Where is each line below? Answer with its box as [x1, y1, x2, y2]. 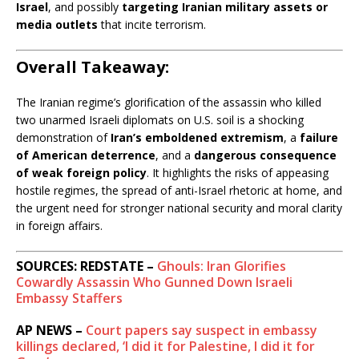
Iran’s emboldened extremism [111, 129, 284, 145]
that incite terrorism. [98, 16, 206, 32]
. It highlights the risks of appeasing [147, 164, 329, 180]
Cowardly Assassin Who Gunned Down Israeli [16, 272, 292, 291]
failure [300, 129, 338, 145]
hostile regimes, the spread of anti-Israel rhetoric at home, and [16, 182, 342, 198]
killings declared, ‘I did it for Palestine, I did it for [16, 337, 315, 355]
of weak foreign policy [16, 164, 147, 180]
